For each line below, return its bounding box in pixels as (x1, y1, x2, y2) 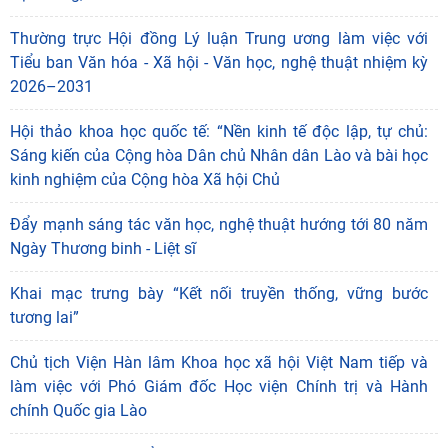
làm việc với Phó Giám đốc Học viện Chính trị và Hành (10, 377, 428, 397)
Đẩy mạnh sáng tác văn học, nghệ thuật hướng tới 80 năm (10, 215, 428, 235)
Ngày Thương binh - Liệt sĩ (10, 239, 196, 259)
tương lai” (10, 308, 79, 328)
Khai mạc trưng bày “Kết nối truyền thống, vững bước (10, 284, 428, 304)
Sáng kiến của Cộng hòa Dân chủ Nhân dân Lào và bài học (10, 146, 428, 166)
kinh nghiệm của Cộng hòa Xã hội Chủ (10, 170, 280, 190)
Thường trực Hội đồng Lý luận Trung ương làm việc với (10, 29, 428, 49)
